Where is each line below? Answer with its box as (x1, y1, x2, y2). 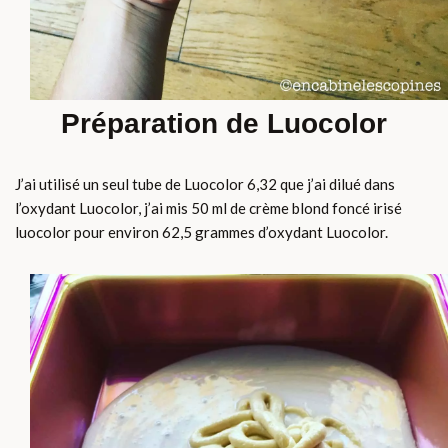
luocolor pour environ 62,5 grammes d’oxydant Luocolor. (15, 222, 388, 241)
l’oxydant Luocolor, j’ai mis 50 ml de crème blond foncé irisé (15, 198, 402, 217)
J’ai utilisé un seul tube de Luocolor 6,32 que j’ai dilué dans (15, 174, 395, 193)
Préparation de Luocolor (61, 107, 387, 139)
